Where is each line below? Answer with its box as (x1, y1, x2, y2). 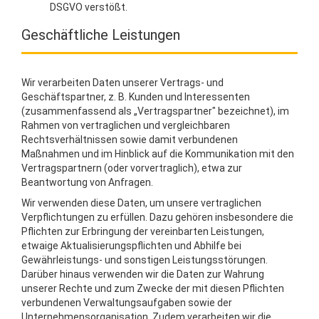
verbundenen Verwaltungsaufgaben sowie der (21, 297, 232, 308)
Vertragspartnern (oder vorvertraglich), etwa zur (21, 162, 242, 174)
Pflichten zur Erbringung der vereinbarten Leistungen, (21, 226, 264, 237)
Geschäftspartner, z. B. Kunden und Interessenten (21, 91, 250, 103)
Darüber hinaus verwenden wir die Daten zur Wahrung (21, 268, 264, 280)
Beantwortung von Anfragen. (21, 177, 153, 188)
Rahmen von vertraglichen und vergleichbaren (21, 120, 230, 131)
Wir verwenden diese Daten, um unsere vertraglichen (21, 197, 261, 209)
